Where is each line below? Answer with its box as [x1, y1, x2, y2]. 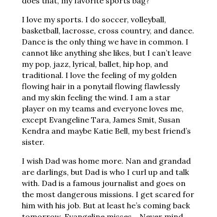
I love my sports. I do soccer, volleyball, [21, 15, 166, 24]
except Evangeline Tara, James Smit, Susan [21, 115, 180, 124]
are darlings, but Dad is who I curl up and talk [21, 167, 189, 177]
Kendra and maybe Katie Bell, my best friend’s [21, 126, 191, 136]
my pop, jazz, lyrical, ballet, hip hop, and [21, 59, 168, 69]
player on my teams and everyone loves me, [21, 104, 184, 113]
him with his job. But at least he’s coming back [21, 201, 190, 210]
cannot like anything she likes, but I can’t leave [21, 48, 191, 58]
